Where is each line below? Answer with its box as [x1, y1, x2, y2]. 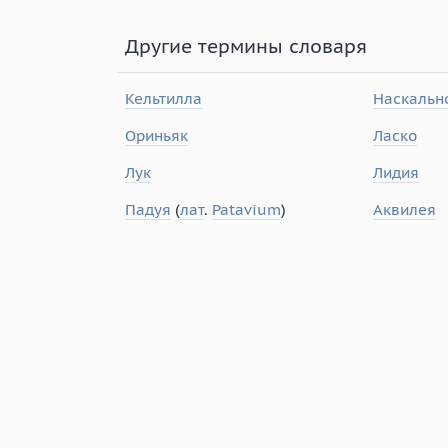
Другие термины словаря [124, 33, 367, 58]
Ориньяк [124, 125, 188, 145]
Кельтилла [124, 88, 202, 108]
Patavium [211, 199, 281, 219]
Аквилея [372, 199, 436, 219]
